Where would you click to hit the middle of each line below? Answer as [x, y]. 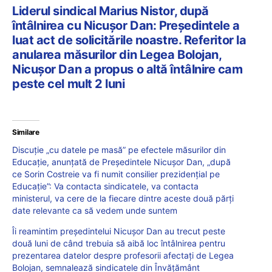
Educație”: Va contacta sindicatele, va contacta [105, 186]
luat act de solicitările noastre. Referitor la [129, 40]
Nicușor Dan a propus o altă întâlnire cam [127, 69]
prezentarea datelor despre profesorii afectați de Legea [123, 255]
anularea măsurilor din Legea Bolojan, [117, 54]
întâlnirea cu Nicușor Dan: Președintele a [126, 25]
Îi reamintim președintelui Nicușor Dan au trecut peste [119, 231]
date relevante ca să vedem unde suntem [95, 210]
